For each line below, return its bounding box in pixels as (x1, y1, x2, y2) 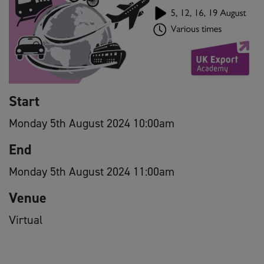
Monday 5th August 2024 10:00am (9, 115, 174, 131)
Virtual (9, 212, 42, 227)
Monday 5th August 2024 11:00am (9, 163, 174, 179)
